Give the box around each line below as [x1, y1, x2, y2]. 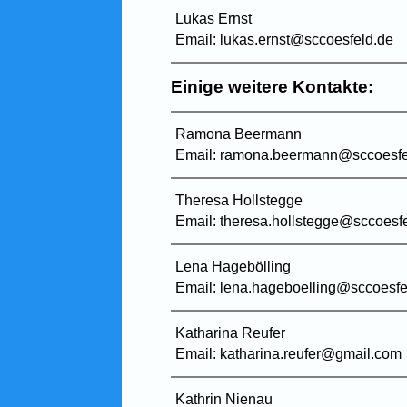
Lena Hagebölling [175, 258, 292, 274]
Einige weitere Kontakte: [171, 76, 374, 96]
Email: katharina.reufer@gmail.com [175, 345, 402, 362]
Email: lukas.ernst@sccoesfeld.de [175, 31, 394, 47]
